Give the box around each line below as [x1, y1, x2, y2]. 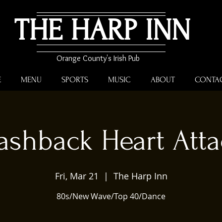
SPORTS [61, 75, 88, 84]
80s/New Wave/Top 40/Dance [56, 191, 166, 202]
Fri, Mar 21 [55, 170, 99, 182]
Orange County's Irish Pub [56, 54, 140, 63]
